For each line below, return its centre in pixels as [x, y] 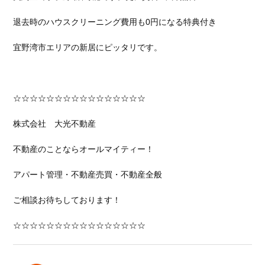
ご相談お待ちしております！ [67, 200]
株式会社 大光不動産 [55, 124]
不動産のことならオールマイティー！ [84, 149]
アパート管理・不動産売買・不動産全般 [88, 174]
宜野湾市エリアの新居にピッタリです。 [88, 47]
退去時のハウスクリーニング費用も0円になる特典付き [115, 22]
